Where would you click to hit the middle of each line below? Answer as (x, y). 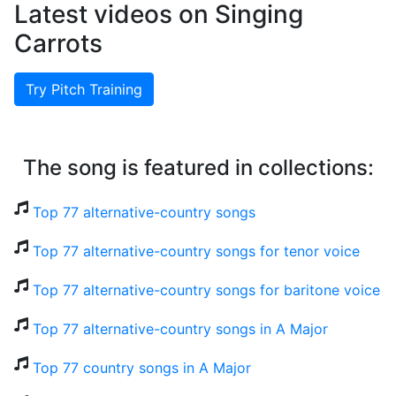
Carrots (58, 44)
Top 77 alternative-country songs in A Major (180, 329)
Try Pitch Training (84, 90)
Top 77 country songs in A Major (142, 368)
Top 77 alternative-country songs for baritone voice (206, 290)
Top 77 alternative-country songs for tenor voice (196, 251)
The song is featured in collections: (198, 168)
